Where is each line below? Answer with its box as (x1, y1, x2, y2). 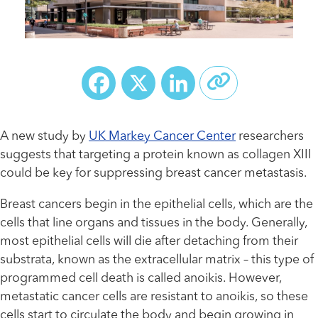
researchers (236, 131, 304, 143)
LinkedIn (195, 72, 283, 95)
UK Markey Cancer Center (89, 131, 236, 143)
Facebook (116, 72, 218, 95)
